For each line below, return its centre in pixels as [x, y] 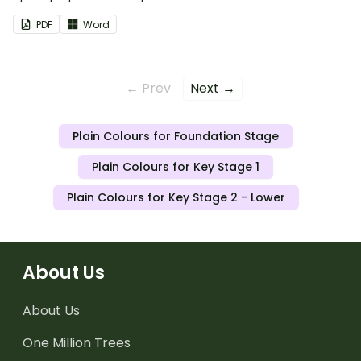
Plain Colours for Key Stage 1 [176, 167]
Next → [213, 89]
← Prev [148, 89]
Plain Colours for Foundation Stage [176, 137]
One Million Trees [77, 343]
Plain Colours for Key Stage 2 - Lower [176, 198]
